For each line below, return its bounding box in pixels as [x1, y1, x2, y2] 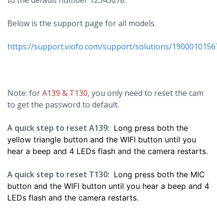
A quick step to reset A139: [7, 123, 109, 133]
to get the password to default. [7, 99, 119, 110]
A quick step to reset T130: [7, 169, 109, 180]
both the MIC [155, 170, 205, 179]
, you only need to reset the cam [88, 88, 203, 98]
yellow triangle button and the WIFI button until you [7, 135, 196, 144]
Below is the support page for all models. [7, 18, 156, 29]
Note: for [7, 88, 42, 98]
